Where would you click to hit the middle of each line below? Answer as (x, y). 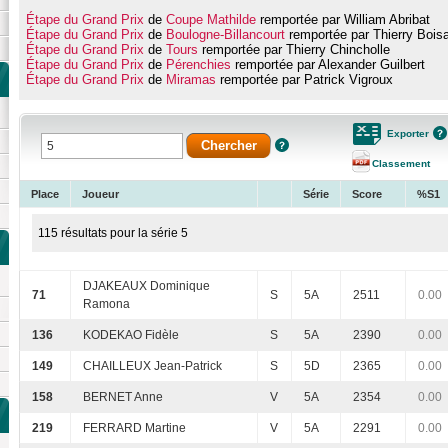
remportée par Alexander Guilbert (327, 65)
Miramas (190, 80)
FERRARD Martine (134, 428)
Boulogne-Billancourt (225, 35)
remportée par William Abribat (342, 20)
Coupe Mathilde (210, 20)
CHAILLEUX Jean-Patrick (152, 366)
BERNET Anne (123, 397)
